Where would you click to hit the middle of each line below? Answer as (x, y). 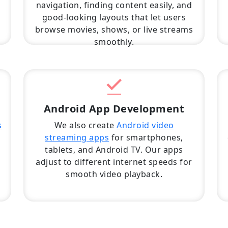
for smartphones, (146, 137)
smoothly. (114, 42)
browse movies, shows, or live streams (114, 30)
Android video (145, 125)
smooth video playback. (114, 174)
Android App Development (114, 109)
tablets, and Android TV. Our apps (114, 150)
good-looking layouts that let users (114, 17)
